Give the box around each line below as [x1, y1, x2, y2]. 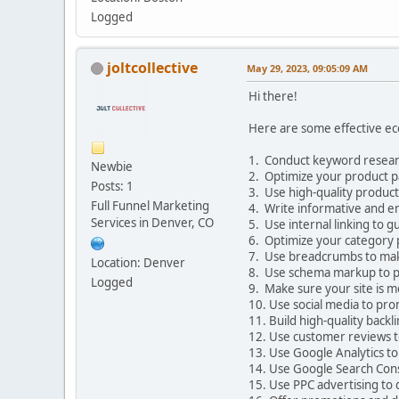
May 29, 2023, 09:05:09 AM [247, 61, 368, 75]
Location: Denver [91, 254, 185, 271]
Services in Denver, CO [91, 214, 214, 231]
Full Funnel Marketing [91, 197, 209, 214]
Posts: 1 [91, 177, 134, 194]
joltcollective [107, 57, 198, 77]
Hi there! [248, 87, 297, 104]
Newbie [91, 158, 133, 175]
